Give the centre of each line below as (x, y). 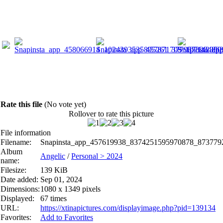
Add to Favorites (67, 217)
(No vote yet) (65, 104)
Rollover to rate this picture (111, 113)
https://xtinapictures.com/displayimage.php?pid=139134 (128, 208)
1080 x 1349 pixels (70, 189)
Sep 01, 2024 (61, 179)
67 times (54, 198)
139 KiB (54, 170)
